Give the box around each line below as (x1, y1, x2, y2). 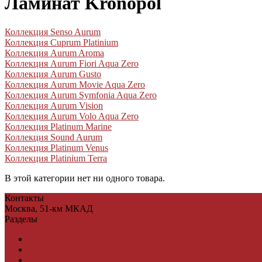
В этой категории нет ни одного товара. (5, 173, 165, 183)
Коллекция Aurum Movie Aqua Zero (5, 79, 145, 89)
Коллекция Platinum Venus (5, 142, 108, 153)
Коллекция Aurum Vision (5, 100, 103, 111)
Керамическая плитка (28, 233, 114, 244)
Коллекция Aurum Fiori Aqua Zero (5, 58, 139, 68)
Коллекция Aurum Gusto (5, 68, 101, 79)
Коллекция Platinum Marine (5, 121, 112, 132)
